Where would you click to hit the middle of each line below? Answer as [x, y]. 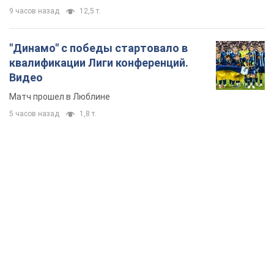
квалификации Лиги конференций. [99, 63]
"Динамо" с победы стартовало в [98, 48]
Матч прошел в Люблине [60, 97]
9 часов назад [34, 11]
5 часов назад [34, 114]
